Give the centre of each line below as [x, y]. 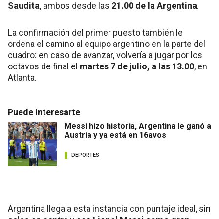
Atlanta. [22, 77]
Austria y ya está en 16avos [115, 135]
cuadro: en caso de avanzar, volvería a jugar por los [105, 55]
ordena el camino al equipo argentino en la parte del [107, 44]
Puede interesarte [44, 112]
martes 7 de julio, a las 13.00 [137, 66]
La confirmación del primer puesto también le [95, 32]
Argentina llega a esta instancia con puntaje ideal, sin [109, 208]
